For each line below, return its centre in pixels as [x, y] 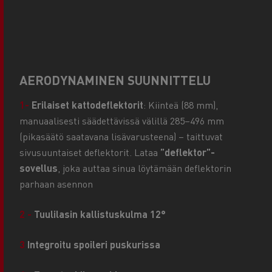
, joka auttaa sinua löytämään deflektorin [144, 168]
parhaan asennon [56, 184]
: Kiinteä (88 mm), [181, 105]
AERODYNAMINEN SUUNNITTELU [115, 80]
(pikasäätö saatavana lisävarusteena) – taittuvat [121, 137]
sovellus [39, 168]
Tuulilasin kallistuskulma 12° [99, 214]
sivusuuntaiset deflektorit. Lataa [90, 152]
